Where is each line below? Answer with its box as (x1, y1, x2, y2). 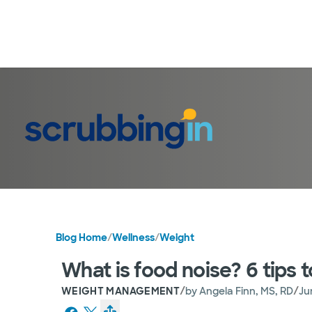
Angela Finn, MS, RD (198, 284, 293, 297)
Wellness (112, 231, 155, 244)
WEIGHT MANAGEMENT (61, 284, 180, 297)
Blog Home (56, 231, 107, 244)
